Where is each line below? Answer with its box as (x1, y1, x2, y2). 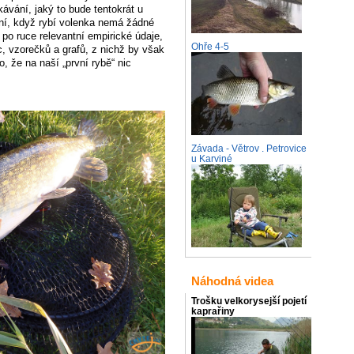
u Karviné (191, 153, 232, 164)
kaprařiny (191, 305, 235, 317)
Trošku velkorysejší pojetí (191, 295, 307, 307)
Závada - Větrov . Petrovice (191, 142, 307, 154)
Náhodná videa (191, 273, 273, 288)
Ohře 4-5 (191, 41, 229, 53)
